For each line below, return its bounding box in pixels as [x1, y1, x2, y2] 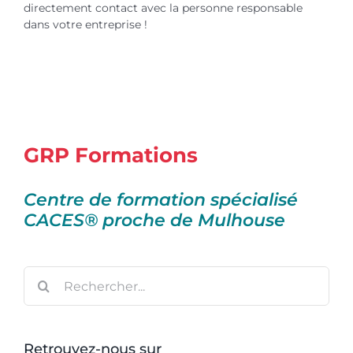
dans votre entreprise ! [23, 17, 147, 32]
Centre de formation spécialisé [24, 189, 298, 211]
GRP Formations [24, 142, 198, 168]
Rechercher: [23, 266, 88, 281]
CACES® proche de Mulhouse [24, 210, 285, 232]
